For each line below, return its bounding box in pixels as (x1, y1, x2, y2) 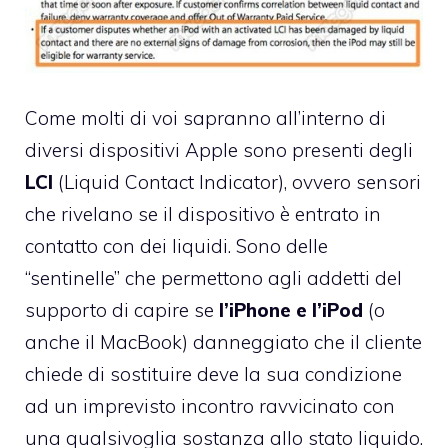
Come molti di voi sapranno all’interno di (25, 105, 386, 130)
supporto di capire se (25, 297, 219, 322)
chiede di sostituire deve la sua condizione (25, 361, 402, 386)
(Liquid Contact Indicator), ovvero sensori (53, 169, 421, 194)
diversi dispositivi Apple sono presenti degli (25, 137, 413, 162)
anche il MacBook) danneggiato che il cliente (25, 329, 422, 354)
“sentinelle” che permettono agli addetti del (25, 265, 402, 290)
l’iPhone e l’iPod (219, 297, 368, 322)
